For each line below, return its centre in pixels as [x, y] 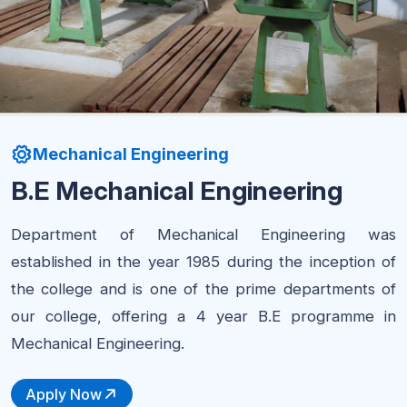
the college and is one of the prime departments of [203, 288]
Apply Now [64, 394]
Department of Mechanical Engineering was [203, 234]
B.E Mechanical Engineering [177, 190]
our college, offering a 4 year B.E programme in [203, 316]
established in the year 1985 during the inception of [203, 261]
